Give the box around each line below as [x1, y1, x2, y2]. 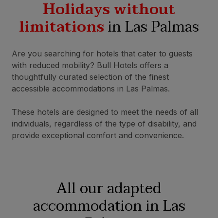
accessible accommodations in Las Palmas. [12, 84, 172, 93]
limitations [19, 15, 104, 39]
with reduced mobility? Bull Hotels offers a [12, 60, 168, 70]
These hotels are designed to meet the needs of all [12, 107, 198, 117]
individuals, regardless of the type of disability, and [12, 119, 197, 128]
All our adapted [56, 176, 162, 201]
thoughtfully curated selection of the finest [12, 72, 169, 82]
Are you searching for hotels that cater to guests [12, 49, 193, 58]
